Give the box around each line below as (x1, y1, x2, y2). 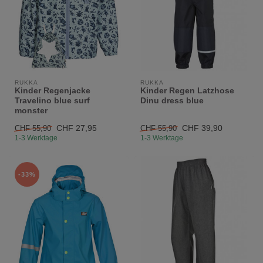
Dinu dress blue (140, 95, 204, 105)
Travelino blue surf (15, 95, 90, 105)
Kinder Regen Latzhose (140, 85, 234, 95)
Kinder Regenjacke (15, 85, 90, 95)
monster (15, 105, 48, 115)
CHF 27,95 (56, 123, 97, 133)
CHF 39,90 (182, 123, 222, 133)
